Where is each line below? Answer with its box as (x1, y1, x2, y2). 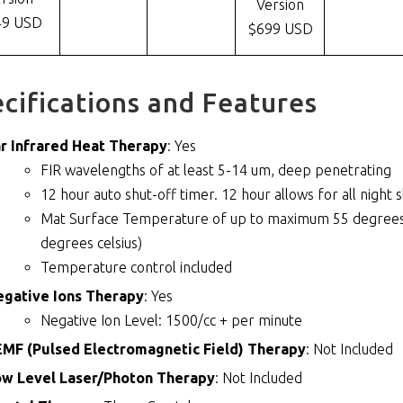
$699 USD (246, 21, 313, 38)
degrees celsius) (40, 235, 143, 252)
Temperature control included (40, 259, 233, 276)
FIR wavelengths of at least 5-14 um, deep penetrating (40, 162, 392, 179)
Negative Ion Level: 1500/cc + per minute (40, 312, 303, 329)
